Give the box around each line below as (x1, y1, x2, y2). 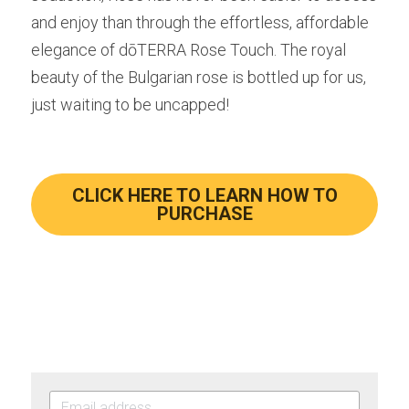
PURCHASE (156, 203, 253, 225)
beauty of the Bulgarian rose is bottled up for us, (31, 68, 366, 87)
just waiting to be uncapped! (31, 95, 229, 114)
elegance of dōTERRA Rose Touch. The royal (31, 40, 346, 59)
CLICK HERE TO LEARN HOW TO (71, 184, 338, 206)
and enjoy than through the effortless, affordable (31, 13, 369, 32)
